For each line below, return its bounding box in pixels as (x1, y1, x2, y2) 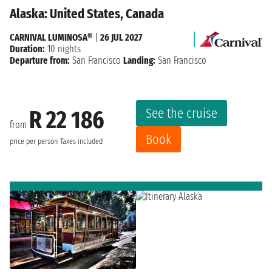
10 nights (45, 42, 81, 55)
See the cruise (146, 104, 217, 121)
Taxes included (60, 137, 103, 147)
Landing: (123, 54, 155, 66)
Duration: (10, 42, 45, 55)
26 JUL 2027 (100, 31, 142, 43)
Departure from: (10, 54, 70, 66)
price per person (10, 137, 58, 147)
